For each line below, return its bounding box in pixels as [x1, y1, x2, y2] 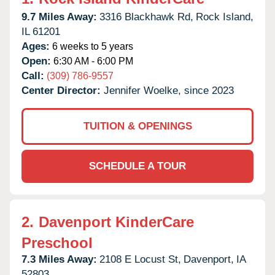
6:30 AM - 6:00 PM [51, 55, 133, 66]
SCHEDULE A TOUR [89, 160, 186, 172]
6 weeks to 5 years [50, 41, 133, 52]
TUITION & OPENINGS [83, 120, 192, 132]
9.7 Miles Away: [21, 10, 97, 23]
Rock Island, [196, 10, 254, 23]
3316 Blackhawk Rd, [99, 10, 193, 23]
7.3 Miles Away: [21, 253, 97, 265]
